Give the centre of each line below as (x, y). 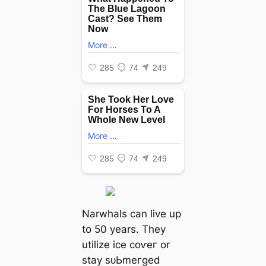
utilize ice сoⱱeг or (126, 244)
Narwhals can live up (131, 213)
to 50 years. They (123, 229)
